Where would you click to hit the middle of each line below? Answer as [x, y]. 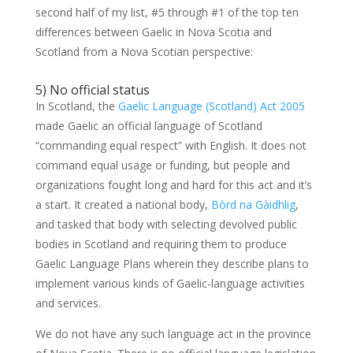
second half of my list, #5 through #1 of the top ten [167, 12]
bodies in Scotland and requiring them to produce [161, 243]
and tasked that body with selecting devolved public [166, 224]
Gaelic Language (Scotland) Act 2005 [211, 106]
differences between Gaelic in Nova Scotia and [153, 32]
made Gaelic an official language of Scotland [149, 125]
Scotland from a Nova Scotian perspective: [144, 51]
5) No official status [92, 89]
